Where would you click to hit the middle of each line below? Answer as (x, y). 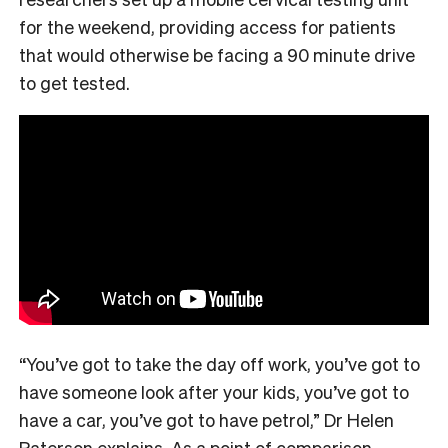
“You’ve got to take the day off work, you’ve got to (219, 363)
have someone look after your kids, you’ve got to (214, 391)
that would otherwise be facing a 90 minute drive (217, 54)
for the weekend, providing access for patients (207, 26)
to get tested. (76, 82)
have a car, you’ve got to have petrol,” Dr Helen (206, 419)
